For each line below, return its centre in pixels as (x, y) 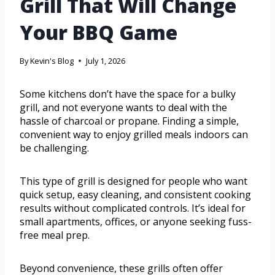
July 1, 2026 (106, 61)
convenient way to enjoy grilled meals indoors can (134, 135)
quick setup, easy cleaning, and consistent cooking (135, 195)
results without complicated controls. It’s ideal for (133, 208)
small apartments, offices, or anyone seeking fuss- (136, 222)
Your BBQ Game (99, 33)
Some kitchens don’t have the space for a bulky (128, 94)
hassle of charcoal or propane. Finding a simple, (129, 121)
